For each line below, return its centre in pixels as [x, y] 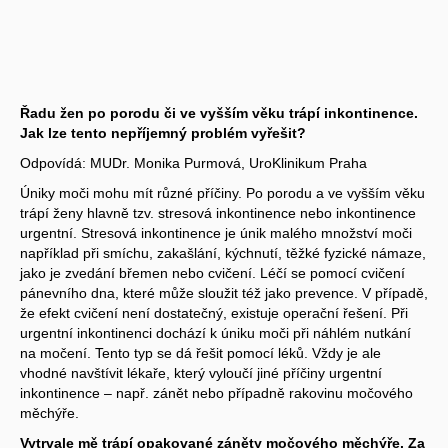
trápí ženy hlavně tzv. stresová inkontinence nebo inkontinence [218, 212]
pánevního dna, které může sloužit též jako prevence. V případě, [224, 292]
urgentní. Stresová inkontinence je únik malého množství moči [216, 232]
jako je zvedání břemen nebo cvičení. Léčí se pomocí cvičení [212, 272]
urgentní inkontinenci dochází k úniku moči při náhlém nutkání [215, 332]
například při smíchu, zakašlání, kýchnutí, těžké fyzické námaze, [223, 252]
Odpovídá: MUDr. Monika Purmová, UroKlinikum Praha [193, 162]
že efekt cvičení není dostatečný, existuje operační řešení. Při [214, 312]
